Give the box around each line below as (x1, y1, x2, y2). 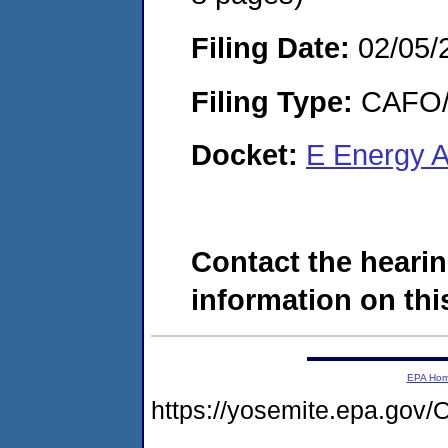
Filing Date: (191, 30, 350, 64)
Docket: (191, 138, 306, 172)
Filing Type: (191, 84, 353, 118)
